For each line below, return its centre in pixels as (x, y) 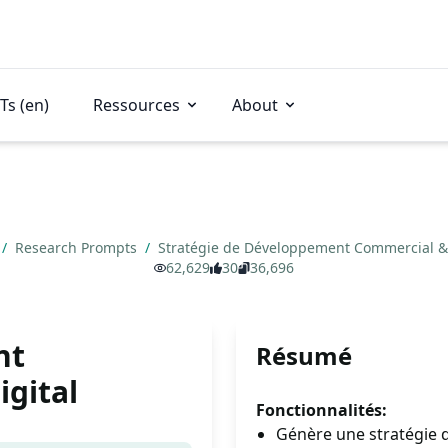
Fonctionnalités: (321, 410)
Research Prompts (77, 247)
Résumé (304, 355)
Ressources (136, 105)
